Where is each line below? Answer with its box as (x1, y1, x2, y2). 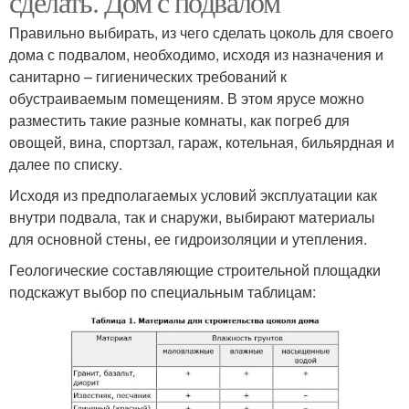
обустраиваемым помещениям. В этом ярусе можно (9, 87, 364, 109)
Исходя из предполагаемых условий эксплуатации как (9, 184, 377, 205)
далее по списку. (9, 152, 122, 174)
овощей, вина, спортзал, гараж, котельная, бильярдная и (9, 131, 394, 152)
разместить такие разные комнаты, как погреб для (9, 109, 350, 131)
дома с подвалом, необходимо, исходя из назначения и (9, 43, 383, 65)
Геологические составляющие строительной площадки (9, 258, 381, 280)
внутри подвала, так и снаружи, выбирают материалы (9, 205, 375, 227)
